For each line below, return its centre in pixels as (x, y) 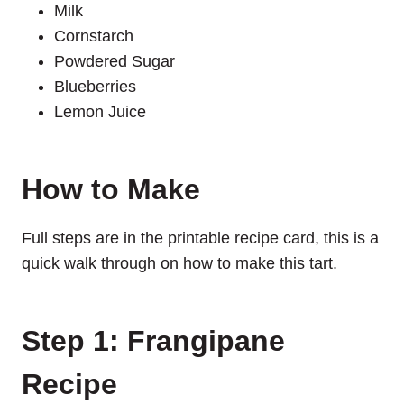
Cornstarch (94, 36)
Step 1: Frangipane (153, 340)
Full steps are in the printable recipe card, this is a (200, 238)
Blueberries (95, 86)
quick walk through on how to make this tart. (179, 263)
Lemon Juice (100, 111)
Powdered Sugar (115, 61)
